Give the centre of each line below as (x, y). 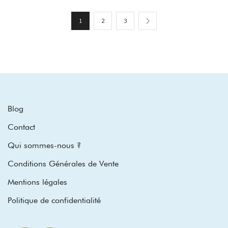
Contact (21, 127)
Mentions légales (37, 182)
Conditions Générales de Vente (63, 164)
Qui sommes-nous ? (44, 146)
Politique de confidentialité (54, 201)
